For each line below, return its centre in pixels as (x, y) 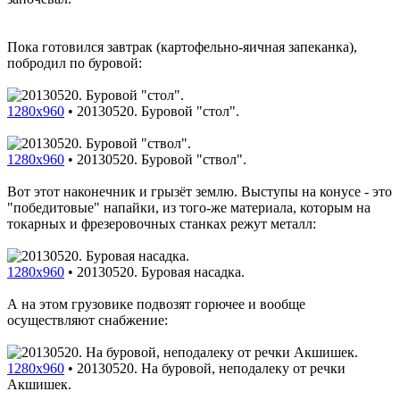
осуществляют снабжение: (87, 320)
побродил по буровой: (75, 62)
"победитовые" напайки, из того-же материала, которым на (189, 207)
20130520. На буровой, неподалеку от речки (211, 368)
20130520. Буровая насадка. (161, 271)
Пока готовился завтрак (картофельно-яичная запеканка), (182, 46)
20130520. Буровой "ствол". (162, 159)
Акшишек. (39, 384)
